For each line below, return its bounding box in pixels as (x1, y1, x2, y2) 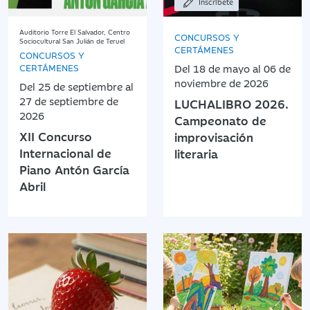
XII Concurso (19, 127, 92, 145)
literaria (174, 145, 218, 162)
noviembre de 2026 (174, 75, 268, 90)
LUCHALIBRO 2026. (174, 95, 289, 112)
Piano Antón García (19, 161, 129, 178)
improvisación (174, 128, 253, 145)
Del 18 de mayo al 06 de (174, 60, 291, 75)
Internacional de (19, 144, 111, 161)
